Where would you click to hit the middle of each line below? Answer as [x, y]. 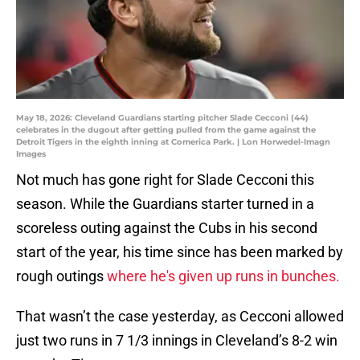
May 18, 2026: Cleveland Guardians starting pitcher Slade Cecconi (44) [162, 118]
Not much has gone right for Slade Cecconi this [165, 180]
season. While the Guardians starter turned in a [165, 204]
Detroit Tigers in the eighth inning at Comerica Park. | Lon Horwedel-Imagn [173, 142]
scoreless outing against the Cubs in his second [167, 228]
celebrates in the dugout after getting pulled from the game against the [166, 130]
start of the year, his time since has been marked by [180, 252]
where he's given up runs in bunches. [223, 276]
